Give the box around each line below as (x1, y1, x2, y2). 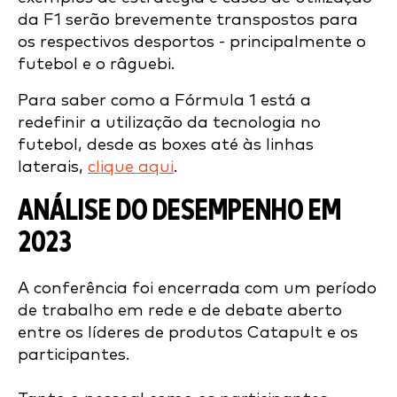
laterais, (18, 159, 88, 175)
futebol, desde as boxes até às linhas (18, 136, 314, 153)
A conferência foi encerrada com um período (18, 280, 377, 297)
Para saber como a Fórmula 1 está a (18, 92, 311, 109)
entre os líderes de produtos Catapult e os (18, 324, 358, 341)
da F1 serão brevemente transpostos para (18, 12, 358, 28)
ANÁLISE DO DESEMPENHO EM (18, 197, 341, 226)
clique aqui (88, 159, 174, 175)
